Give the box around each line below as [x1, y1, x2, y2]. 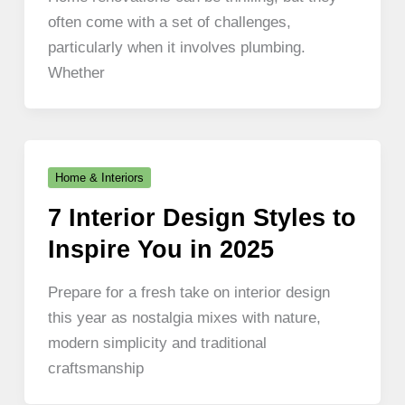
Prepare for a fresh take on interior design [47, 283, 330, 302]
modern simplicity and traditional [47, 334, 267, 353]
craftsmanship [47, 359, 144, 378]
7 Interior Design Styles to [47, 202, 356, 231]
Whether [47, 63, 105, 82]
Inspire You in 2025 [47, 234, 274, 263]
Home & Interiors [54, 170, 144, 184]
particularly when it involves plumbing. [47, 38, 306, 57]
